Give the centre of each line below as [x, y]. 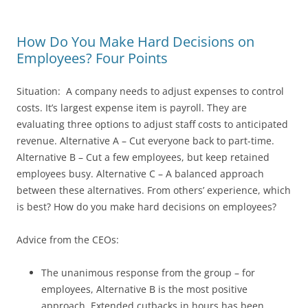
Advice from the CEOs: [68, 239]
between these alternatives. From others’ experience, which [154, 190]
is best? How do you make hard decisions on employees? [146, 206]
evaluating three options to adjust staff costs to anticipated [152, 124]
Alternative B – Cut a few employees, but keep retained [143, 157]
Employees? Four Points [92, 58]
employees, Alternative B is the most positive [144, 289]
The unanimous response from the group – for [148, 272]
